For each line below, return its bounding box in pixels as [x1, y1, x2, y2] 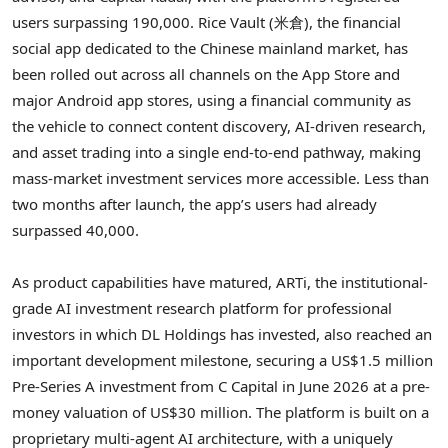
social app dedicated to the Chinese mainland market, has [12, 38, 408, 59]
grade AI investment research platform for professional [12, 298, 392, 319]
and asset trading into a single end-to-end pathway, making [12, 142, 421, 163]
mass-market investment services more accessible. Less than [12, 168, 429, 189]
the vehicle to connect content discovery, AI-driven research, [12, 116, 426, 137]
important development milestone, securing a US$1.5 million [12, 350, 433, 371]
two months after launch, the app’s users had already [12, 194, 377, 215]
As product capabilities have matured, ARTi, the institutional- [12, 272, 428, 293]
